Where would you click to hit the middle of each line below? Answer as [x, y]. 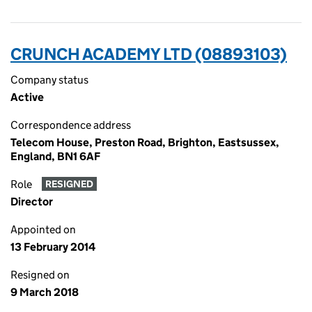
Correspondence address [71, 125]
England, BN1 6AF [55, 156]
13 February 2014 [53, 247]
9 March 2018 [45, 292]
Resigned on [40, 275]
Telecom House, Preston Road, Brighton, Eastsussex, [145, 142]
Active [27, 97]
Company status [49, 80]
